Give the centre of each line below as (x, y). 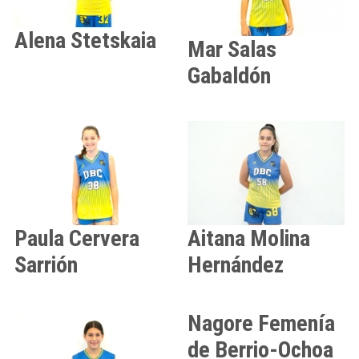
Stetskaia (113, 41)
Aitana (216, 239)
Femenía (296, 324)
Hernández (236, 265)
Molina (280, 239)
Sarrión (46, 265)
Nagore (220, 324)
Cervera (104, 239)
